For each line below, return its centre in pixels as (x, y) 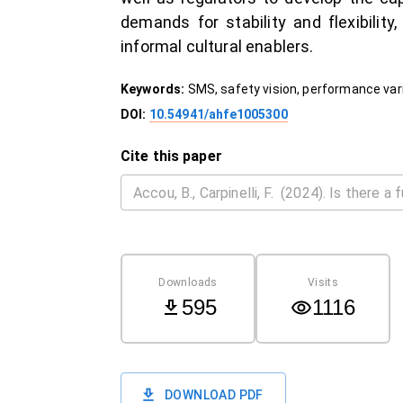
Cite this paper (171, 156)
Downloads (188, 282)
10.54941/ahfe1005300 (218, 114)
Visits (323, 282)
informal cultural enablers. (217, 46)
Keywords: (154, 89)
